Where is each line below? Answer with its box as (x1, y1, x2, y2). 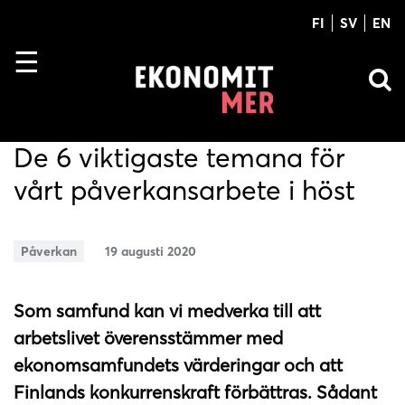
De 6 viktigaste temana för (14, 141, 345, 175)
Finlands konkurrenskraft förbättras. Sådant (14, 380, 377, 403)
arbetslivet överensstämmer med (14, 325, 283, 349)
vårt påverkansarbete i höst (14, 174, 355, 208)
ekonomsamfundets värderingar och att (14, 353, 343, 376)
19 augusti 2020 (104, 242, 196, 259)
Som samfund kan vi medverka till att (14, 298, 321, 322)
